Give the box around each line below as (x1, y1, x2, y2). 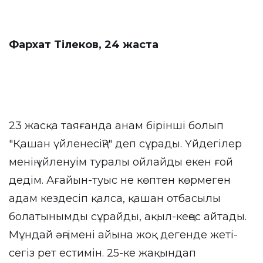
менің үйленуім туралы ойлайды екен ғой (9, 156, 233, 168)
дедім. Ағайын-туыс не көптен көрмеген (9, 174, 231, 187)
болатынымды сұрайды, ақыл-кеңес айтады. (9, 210, 247, 223)
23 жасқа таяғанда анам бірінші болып (9, 119, 224, 132)
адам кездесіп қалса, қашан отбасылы (9, 192, 221, 205)
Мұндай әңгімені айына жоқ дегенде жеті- (9, 228, 238, 241)
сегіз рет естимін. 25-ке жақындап (9, 247, 196, 259)
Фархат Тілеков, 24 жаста (9, 38, 159, 51)
